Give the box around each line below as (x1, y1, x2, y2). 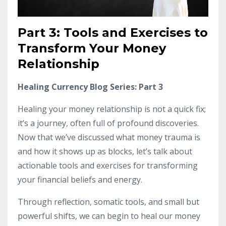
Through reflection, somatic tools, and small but (18, 196, 199, 207)
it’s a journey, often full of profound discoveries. (18, 117, 199, 129)
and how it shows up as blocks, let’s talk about (18, 145, 192, 157)
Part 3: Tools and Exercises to (18, 25, 208, 40)
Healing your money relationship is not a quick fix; (18, 103, 206, 115)
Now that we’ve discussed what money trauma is (18, 131, 200, 143)
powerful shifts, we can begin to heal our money (18, 210, 200, 221)
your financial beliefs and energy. (18, 174, 142, 185)
